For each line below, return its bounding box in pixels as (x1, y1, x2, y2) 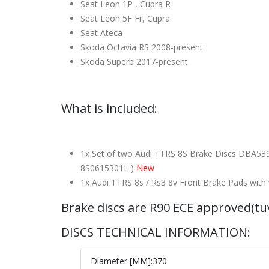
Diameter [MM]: (91, 255, 153, 267)
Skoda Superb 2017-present (80, 55, 188, 67)
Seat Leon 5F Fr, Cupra (80, 12, 170, 24)
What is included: (61, 100, 157, 116)
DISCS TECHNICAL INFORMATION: (61, 223, 250, 240)
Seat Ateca (80, 26, 122, 38)
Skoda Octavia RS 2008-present (80, 41, 203, 53)
